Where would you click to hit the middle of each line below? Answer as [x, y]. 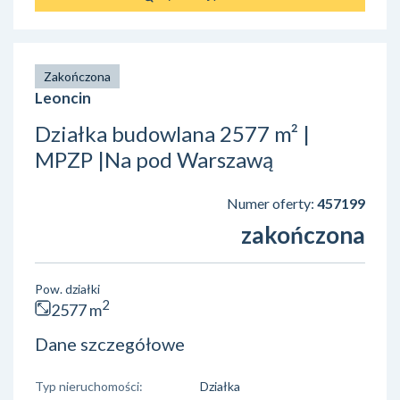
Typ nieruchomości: [89, 386]
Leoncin [63, 97]
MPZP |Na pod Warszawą [154, 159]
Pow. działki [67, 288]
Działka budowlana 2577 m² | [172, 133]
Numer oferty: [272, 203]
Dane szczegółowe [110, 343]
